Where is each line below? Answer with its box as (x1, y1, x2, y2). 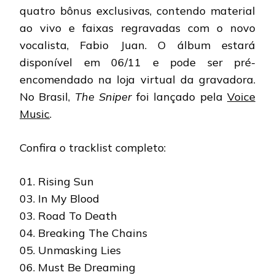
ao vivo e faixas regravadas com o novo (20, 20, 255, 35)
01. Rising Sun (20, 174, 94, 188)
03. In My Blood (20, 191, 99, 206)
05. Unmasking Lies (20, 242, 121, 257)
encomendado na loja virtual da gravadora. (20, 72, 255, 87)
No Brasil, (20, 89, 75, 104)
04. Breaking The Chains (20, 225, 147, 240)
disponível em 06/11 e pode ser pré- (20, 55, 255, 69)
